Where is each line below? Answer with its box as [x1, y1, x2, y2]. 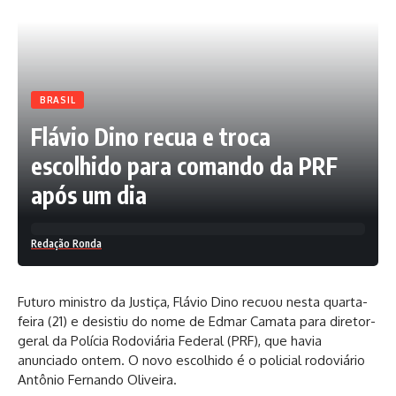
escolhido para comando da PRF [31, 151, 338, 181]
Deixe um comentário [267, 123, 361, 135]
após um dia [31, 180, 147, 210]
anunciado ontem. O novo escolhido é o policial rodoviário [18, 352, 365, 369]
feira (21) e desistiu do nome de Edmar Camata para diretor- [18, 313, 376, 331]
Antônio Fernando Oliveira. [18, 371, 177, 389]
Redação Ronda [31, 237, 102, 251]
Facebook [150, 56, 195, 68]
